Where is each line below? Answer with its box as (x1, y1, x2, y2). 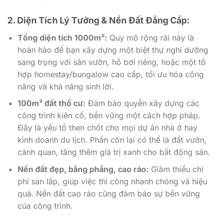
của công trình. (17, 200, 73, 211)
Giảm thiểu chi (148, 164, 203, 174)
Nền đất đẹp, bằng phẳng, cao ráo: (17, 164, 149, 174)
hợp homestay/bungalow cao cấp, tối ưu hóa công (17, 69, 204, 79)
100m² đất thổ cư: (17, 98, 86, 109)
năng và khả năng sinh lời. (17, 81, 114, 91)
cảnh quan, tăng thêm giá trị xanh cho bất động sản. (17, 147, 210, 157)
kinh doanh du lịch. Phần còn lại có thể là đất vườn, (17, 135, 207, 145)
